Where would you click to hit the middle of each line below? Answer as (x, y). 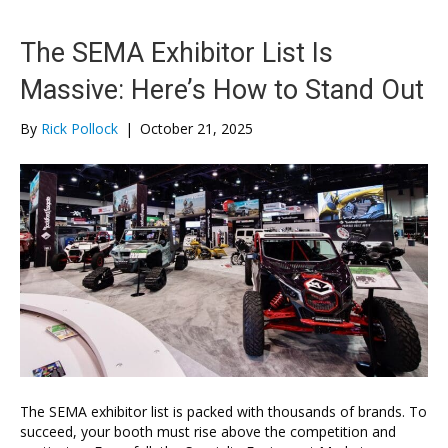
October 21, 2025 (196, 129)
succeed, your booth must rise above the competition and (208, 432)
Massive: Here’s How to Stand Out (222, 90)
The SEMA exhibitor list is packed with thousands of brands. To (223, 412)
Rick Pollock (79, 129)
